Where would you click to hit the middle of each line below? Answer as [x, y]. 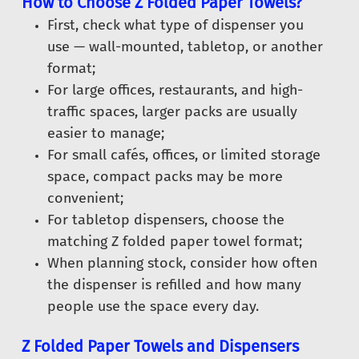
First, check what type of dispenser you [175, 25]
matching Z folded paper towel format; [175, 242]
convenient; [85, 198]
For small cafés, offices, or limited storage [184, 155]
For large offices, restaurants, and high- [175, 90]
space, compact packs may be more [165, 177]
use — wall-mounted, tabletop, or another [185, 47]
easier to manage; [106, 133]
